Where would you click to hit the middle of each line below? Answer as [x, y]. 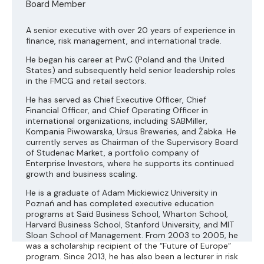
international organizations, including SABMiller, [117, 121]
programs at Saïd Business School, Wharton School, [127, 214]
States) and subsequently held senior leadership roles [131, 70]
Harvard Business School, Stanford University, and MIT [130, 225]
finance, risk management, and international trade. [124, 41]
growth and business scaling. [82, 174]
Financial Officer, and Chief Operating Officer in [117, 110]
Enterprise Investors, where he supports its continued [130, 164]
